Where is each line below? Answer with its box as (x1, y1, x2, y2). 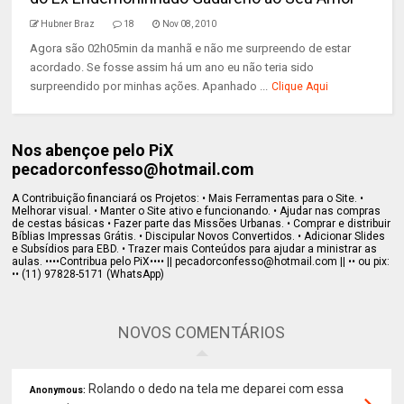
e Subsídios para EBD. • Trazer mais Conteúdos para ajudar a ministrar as (12, 242, 378, 255)
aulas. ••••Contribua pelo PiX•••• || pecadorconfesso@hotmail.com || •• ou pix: (12, 254, 390, 268)
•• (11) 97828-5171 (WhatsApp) (12, 267, 165, 280)
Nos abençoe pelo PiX (12, 141, 174, 160)
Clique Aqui (271, 80, 329, 93)
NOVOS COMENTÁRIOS (118, 322, 286, 342)
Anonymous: (30, 384, 87, 395)
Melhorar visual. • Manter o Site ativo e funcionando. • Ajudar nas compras (12, 204, 381, 217)
